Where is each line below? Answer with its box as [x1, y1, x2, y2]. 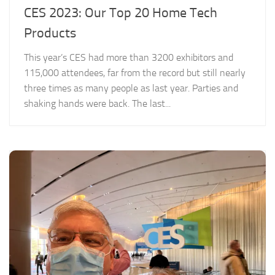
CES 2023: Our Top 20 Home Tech [24, 4, 217, 21]
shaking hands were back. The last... [24, 97, 171, 109]
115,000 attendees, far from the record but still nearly [24, 66, 246, 79]
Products [24, 25, 76, 41]
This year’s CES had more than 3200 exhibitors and [24, 51, 233, 63]
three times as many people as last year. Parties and [24, 82, 238, 94]
